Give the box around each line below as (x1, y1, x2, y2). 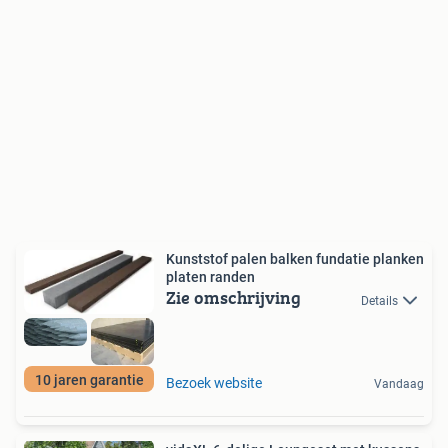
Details (361, 293, 398, 308)
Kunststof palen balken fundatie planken (166, 251, 424, 268)
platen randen (166, 269, 255, 286)
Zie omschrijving (166, 284, 301, 312)
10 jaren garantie (34, 371, 144, 388)
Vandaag (374, 376, 424, 391)
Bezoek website (166, 374, 262, 391)
